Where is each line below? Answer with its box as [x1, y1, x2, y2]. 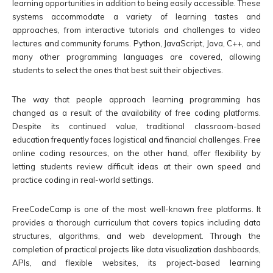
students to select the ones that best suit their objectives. [12, 65, 223, 76]
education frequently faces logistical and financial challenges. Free [12, 135, 261, 145]
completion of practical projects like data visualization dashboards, [12, 244, 261, 255]
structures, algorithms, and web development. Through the [12, 231, 261, 241]
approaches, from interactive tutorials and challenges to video [12, 25, 261, 35]
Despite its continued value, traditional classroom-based [12, 121, 261, 132]
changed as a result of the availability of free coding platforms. [12, 108, 261, 118]
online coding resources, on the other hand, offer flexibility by [12, 148, 261, 158]
